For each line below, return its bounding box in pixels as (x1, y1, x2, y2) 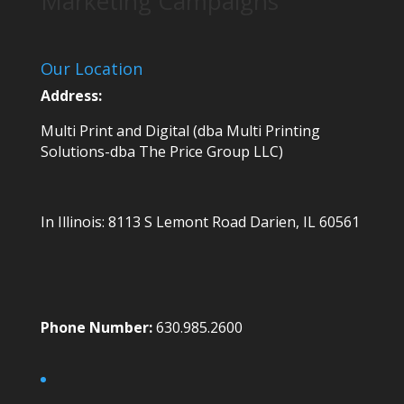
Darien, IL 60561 (245, 212, 360, 232)
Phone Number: (40, 317, 152, 337)
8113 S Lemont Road (107, 212, 246, 232)
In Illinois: (40, 212, 108, 232)
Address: (40, 86, 102, 106)
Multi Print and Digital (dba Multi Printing (40, 121, 320, 141)
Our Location (40, 58, 142, 79)
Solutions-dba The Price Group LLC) (40, 142, 283, 161)
